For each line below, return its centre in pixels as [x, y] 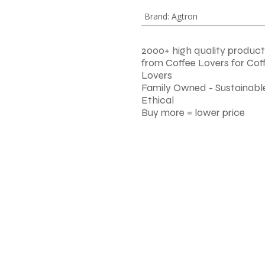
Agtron [184, 16]
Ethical [158, 100]
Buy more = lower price [193, 113]
